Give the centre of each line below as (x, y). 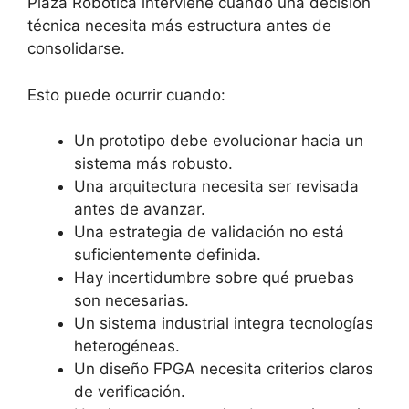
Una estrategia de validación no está (209, 232)
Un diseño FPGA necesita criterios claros (224, 369)
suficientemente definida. (168, 255)
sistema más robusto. (153, 163)
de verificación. (130, 392)
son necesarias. (131, 300)
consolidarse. (76, 48)
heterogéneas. (127, 346)
